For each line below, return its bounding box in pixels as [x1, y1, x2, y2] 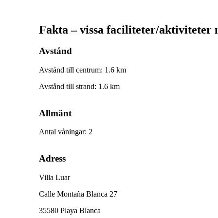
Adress [39, 153, 66, 164]
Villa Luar [39, 173, 70, 182]
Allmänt [39, 108, 72, 118]
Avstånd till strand [39, 82, 94, 91]
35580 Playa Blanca [39, 206, 101, 215]
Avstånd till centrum [39, 65, 101, 74]
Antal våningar [39, 127, 85, 136]
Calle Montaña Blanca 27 [39, 189, 117, 198]
